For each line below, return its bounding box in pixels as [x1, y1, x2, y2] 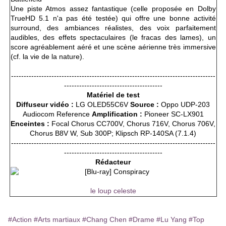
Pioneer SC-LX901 [142, 110, 204, 119]
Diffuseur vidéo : [16, 100, 74, 109]
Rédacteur [95, 158, 131, 166]
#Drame [129, 215, 154, 224]
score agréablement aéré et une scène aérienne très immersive [10, 43, 216, 51]
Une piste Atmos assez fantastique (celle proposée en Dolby [10, 5, 216, 13]
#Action [8, 215, 32, 224]
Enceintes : [11, 120, 49, 128]
